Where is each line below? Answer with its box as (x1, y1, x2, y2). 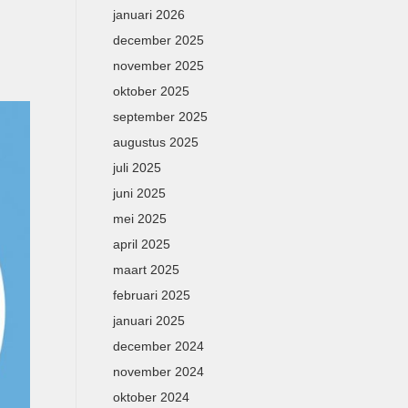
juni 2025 (112, 186, 166, 200)
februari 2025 (112, 288, 190, 302)
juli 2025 (112, 160, 161, 175)
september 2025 (112, 109, 208, 124)
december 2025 (112, 33, 204, 47)
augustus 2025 (112, 135, 199, 149)
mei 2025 (112, 211, 167, 226)
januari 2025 (112, 313, 185, 328)
